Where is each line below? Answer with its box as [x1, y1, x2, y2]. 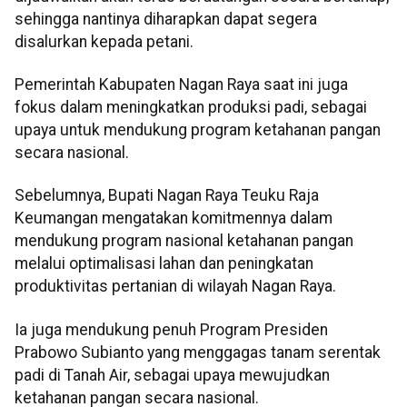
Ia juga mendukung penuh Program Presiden [15, 320, 328, 339]
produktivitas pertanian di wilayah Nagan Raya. [15, 277, 336, 296]
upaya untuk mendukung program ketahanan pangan [15, 121, 381, 140]
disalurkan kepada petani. [15, 32, 194, 51]
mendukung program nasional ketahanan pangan [15, 232, 353, 251]
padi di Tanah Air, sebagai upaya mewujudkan [15, 365, 330, 384]
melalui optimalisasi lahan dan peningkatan [15, 254, 313, 273]
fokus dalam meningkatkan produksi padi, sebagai [15, 98, 367, 117]
